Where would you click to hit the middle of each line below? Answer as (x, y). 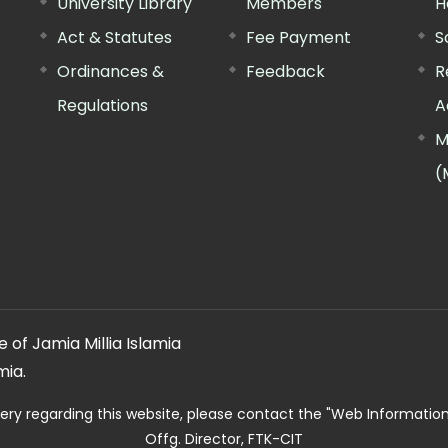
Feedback (285, 71)
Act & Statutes (115, 37)
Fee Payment (298, 37)
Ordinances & (111, 71)
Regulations (103, 105)
